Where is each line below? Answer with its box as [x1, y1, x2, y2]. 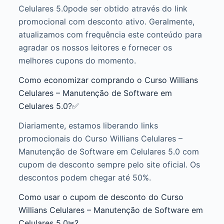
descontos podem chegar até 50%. [18, 172, 151, 182]
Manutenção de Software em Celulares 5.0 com [18, 146, 199, 156]
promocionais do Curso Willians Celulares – [18, 133, 182, 143]
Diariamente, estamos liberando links [18, 120, 158, 130]
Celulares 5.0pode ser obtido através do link [18, 3, 187, 14]
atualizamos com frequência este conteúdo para [18, 29, 202, 40]
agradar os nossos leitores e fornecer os [18, 42, 172, 53]
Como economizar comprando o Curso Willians [18, 75, 198, 85]
